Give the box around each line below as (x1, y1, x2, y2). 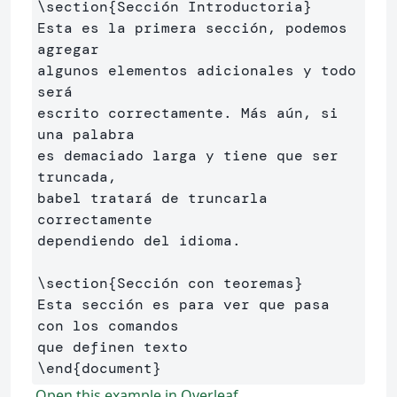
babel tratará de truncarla (37, 189, 268, 207)
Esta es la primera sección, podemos (37, 19, 347, 37)
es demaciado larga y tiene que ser (37, 146, 339, 165)
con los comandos (37, 316, 188, 335)
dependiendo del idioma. (37, 231, 241, 250)
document (82, 359, 152, 378)
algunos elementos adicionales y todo (37, 61, 356, 80)
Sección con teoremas (117, 274, 294, 292)
